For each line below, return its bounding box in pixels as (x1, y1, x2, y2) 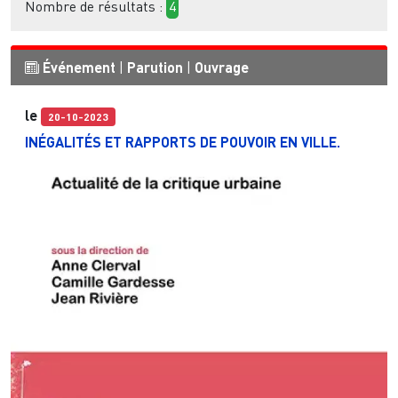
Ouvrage (195, 59, 249, 76)
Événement (43, 59, 115, 76)
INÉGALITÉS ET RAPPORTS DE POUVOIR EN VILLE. (25, 132, 340, 150)
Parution (127, 59, 183, 76)
